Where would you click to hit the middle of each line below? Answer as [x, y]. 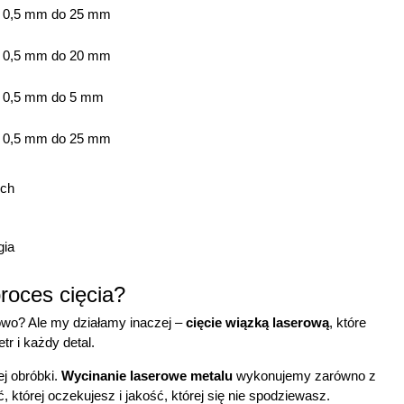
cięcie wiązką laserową [257, 323]
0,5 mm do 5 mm [54, 97]
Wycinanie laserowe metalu [147, 375]
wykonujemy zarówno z [304, 375]
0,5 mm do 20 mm [57, 56]
